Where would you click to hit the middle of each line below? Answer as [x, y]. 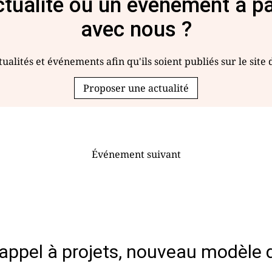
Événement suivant [136, 154]
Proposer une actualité [136, 88]
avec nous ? [136, 29]
